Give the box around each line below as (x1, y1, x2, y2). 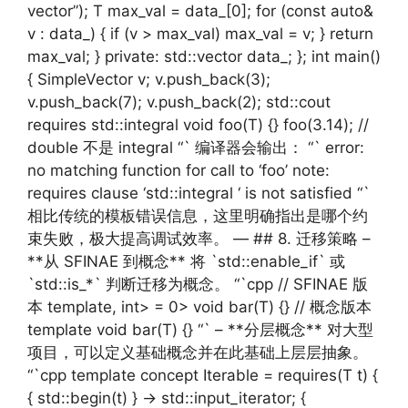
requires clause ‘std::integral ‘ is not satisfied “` (27, 184, 370, 202)
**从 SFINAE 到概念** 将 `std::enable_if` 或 (27, 252, 345, 270)
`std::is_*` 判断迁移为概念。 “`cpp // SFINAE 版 (27, 275, 368, 293)
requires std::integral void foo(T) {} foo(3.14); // (27, 116, 369, 134)
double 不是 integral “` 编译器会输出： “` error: (27, 138, 364, 157)
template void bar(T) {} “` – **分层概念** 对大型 (27, 321, 373, 339)
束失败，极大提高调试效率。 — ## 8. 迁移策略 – (27, 229, 371, 248)
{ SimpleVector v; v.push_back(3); (27, 70, 270, 88)
